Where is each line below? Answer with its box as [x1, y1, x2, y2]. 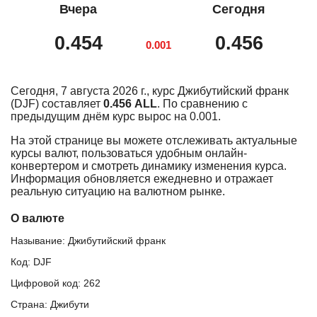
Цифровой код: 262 [11, 277, 100, 289]
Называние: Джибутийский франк [11, 234, 166, 246]
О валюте [11, 212, 64, 224]
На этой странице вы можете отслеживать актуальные [11, 134, 297, 146]
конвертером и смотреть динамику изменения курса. [11, 159, 287, 172]
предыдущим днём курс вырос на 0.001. [11, 110, 221, 122]
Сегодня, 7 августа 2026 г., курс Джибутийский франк [11, 84, 289, 97]
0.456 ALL [103, 97, 157, 110]
